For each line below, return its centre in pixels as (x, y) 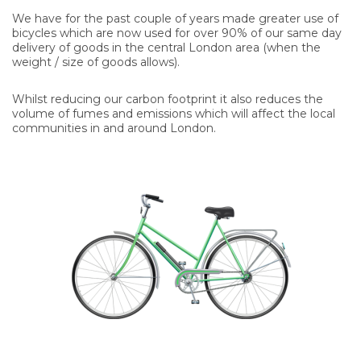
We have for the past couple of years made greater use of (175, 18)
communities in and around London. (114, 128)
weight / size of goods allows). (96, 62)
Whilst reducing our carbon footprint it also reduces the (168, 99)
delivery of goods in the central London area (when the (166, 47)
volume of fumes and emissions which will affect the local (174, 113)
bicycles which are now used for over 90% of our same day (177, 33)
